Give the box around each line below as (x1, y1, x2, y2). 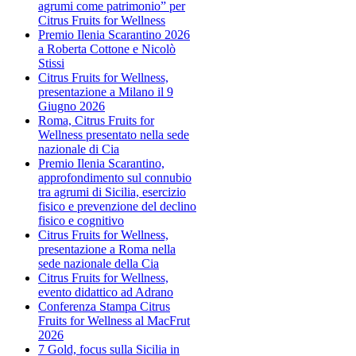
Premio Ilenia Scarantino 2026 (38, 27, 190, 41)
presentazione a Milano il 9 (38, 84, 173, 99)
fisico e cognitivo (38, 213, 124, 227)
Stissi (38, 56, 64, 70)
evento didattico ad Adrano (38, 284, 173, 299)
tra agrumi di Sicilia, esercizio (38, 184, 186, 199)
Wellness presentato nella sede (38, 127, 189, 141)
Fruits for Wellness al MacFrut (38, 313, 190, 327)
